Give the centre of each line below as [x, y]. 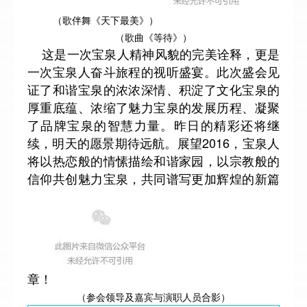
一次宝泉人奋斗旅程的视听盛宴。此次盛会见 [153, 71]
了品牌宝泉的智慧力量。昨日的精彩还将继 [153, 125]
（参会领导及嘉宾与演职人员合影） [153, 297]
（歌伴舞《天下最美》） [106, 20]
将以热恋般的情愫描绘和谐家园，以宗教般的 [153, 160]
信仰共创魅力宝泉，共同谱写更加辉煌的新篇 [153, 178]
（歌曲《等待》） [153, 37]
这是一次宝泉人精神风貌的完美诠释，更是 [153, 53]
